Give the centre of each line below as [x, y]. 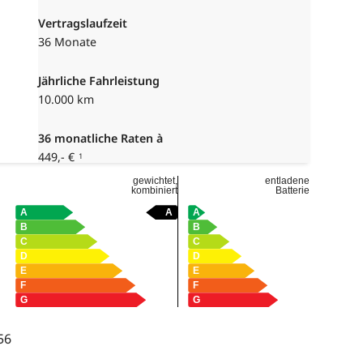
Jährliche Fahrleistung [99, 81]
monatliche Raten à [107, 139]
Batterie [293, 191]
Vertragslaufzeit [83, 23]
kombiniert [155, 191]
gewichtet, [156, 181]
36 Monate [68, 42]
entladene [288, 181]
